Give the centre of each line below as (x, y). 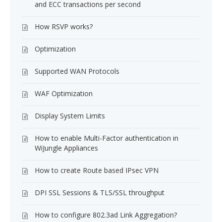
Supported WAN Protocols (77, 71)
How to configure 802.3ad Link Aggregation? (106, 215)
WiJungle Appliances (66, 148)
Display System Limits (70, 116)
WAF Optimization (64, 93)
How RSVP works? (64, 27)
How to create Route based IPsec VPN (97, 170)
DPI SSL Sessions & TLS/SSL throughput (100, 193)
